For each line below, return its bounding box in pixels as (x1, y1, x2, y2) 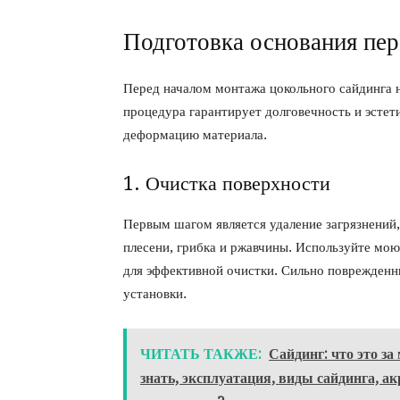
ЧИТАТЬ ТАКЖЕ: (140, 346, 262, 363)
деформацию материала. (123, 127, 267, 144)
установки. (123, 286, 187, 303)
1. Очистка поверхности (123, 172, 330, 196)
